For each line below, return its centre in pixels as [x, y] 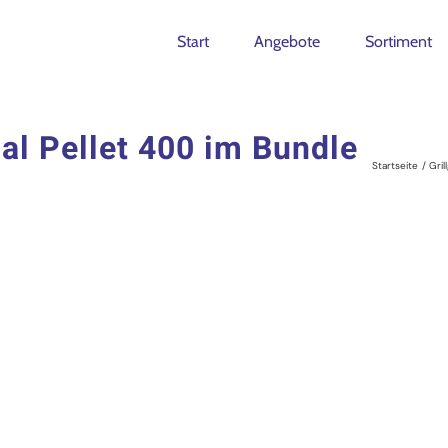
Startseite [395, 165]
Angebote [287, 41]
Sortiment [398, 41]
